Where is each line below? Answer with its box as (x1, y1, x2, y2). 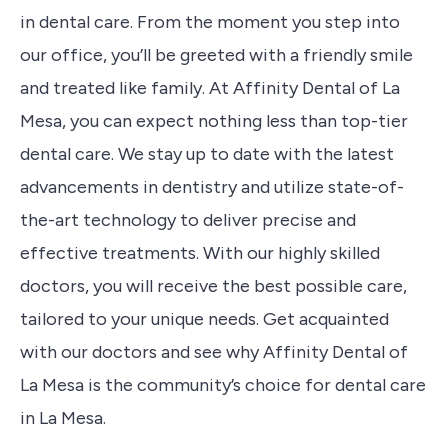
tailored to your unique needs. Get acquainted (20, 308, 389, 330)
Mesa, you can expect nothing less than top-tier (20, 110, 408, 132)
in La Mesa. (20, 407, 106, 429)
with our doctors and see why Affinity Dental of (20, 341, 408, 363)
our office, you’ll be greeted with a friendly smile (20, 44, 413, 66)
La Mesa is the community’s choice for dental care (20, 374, 426, 396)
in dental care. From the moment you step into (20, 11, 400, 33)
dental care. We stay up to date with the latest (20, 143, 394, 165)
